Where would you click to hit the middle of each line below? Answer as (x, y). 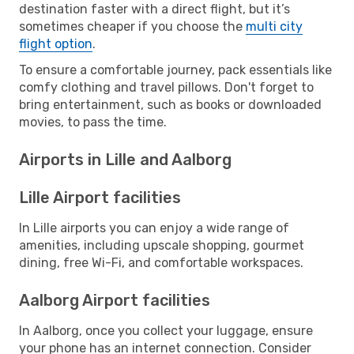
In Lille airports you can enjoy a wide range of (154, 228)
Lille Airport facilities (100, 197)
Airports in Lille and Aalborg (125, 159)
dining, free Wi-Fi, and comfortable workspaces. (161, 262)
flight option (56, 43)
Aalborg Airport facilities (115, 300)
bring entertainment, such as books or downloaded (170, 104)
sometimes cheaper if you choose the (132, 26)
